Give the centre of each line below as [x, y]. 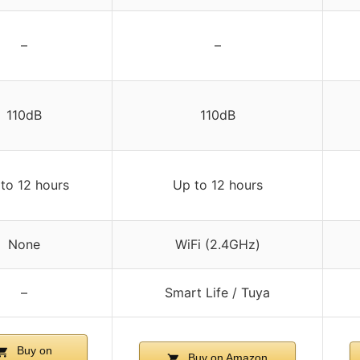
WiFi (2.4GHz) [217, 245]
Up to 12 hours [217, 185]
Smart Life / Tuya [217, 293]
